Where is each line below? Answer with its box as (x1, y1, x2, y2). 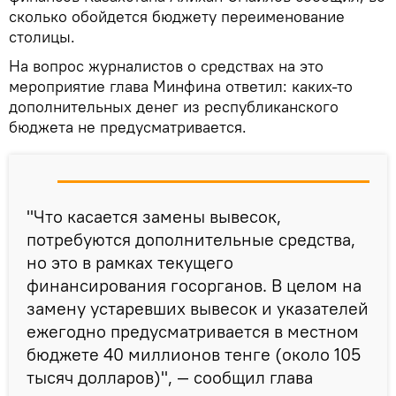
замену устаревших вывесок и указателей (27, 296, 369, 319)
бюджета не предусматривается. (9, 116, 247, 137)
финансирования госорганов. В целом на (27, 273, 362, 296)
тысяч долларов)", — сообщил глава (27, 365, 313, 388)
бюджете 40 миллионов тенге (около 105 (27, 342, 361, 365)
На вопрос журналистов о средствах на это (9, 55, 324, 76)
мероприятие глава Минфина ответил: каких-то (9, 75, 353, 96)
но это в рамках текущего (27, 250, 233, 273)
